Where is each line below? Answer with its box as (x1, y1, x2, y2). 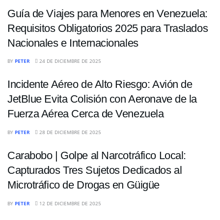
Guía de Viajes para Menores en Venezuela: (7, 7, 208, 20)
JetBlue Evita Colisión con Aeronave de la (7, 93, 197, 106)
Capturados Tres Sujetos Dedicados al (7, 164, 182, 177)
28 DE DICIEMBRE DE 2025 (38, 129, 101, 136)
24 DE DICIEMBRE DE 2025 (38, 57, 101, 65)
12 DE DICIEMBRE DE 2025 (38, 200, 101, 207)
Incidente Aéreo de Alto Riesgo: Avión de (7, 78, 192, 91)
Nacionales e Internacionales (7, 36, 138, 49)
